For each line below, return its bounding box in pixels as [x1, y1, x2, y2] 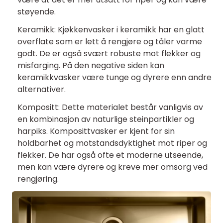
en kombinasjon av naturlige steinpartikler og [17, 113, 194, 125]
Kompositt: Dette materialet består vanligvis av [17, 102, 203, 113]
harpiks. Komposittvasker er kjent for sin [17, 125, 175, 137]
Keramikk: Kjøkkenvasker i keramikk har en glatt [17, 24, 205, 35]
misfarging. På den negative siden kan [17, 60, 164, 71]
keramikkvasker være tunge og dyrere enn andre [17, 72, 212, 83]
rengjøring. [17, 173, 59, 185]
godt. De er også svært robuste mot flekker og [17, 48, 201, 59]
